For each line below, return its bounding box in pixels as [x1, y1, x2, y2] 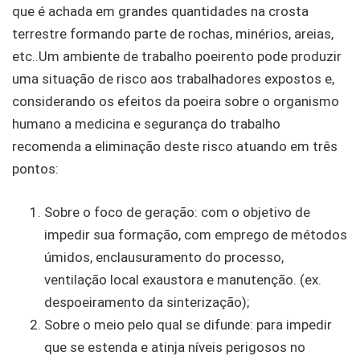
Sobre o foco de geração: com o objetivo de [44, 203, 310, 220]
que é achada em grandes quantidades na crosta [12, 3, 309, 20]
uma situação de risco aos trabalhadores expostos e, [12, 71, 334, 88]
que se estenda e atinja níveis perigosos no [44, 338, 305, 355]
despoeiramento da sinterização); [44, 293, 249, 310]
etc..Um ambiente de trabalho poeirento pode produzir [12, 48, 342, 65]
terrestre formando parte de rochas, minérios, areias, [12, 26, 333, 43]
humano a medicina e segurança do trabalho [12, 116, 280, 133]
